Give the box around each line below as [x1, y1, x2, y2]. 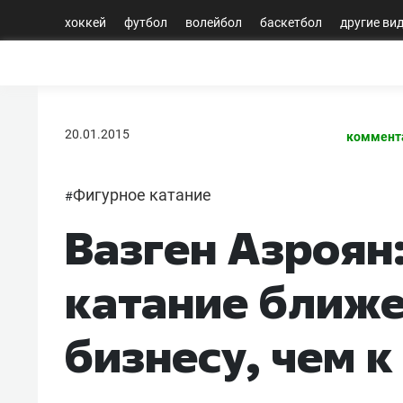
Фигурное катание [73, 184, 211, 204]
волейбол [185, 14, 242, 30]
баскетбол [260, 14, 322, 30]
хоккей [65, 14, 106, 30]
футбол [124, 14, 167, 30]
